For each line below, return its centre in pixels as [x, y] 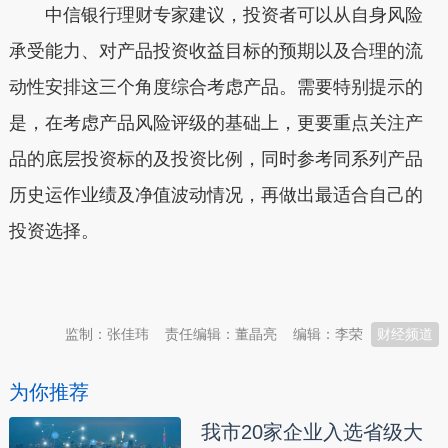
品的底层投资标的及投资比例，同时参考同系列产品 [215, 159]
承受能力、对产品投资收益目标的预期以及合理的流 [215, 51]
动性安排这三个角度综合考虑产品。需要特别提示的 [215, 87]
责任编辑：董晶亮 [221, 334]
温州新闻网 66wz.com [186, 280]
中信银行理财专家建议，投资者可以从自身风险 [215, 15]
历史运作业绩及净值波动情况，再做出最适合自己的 [215, 195]
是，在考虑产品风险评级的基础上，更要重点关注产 [215, 123]
